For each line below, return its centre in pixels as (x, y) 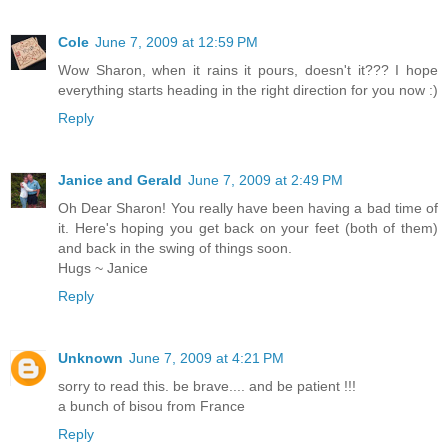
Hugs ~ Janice (103, 267)
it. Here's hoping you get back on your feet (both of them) (248, 227)
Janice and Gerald (120, 179)
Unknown (90, 357)
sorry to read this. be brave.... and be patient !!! (207, 385)
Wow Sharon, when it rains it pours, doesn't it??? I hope (248, 69)
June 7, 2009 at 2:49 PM (265, 179)
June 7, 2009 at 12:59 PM (176, 41)
